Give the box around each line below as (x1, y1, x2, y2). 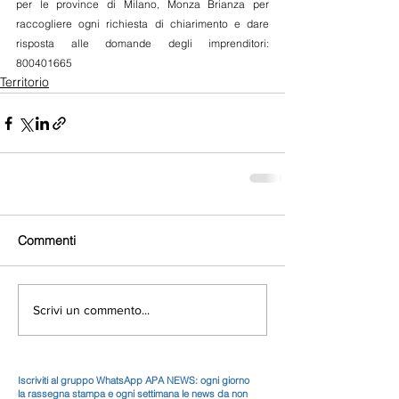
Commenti (18, 232, 76, 248)
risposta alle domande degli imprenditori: (16, 37, 269, 50)
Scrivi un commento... (33, 302, 150, 317)
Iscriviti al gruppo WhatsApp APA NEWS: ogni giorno (18, 374, 249, 387)
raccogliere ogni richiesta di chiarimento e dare (16, 17, 269, 30)
